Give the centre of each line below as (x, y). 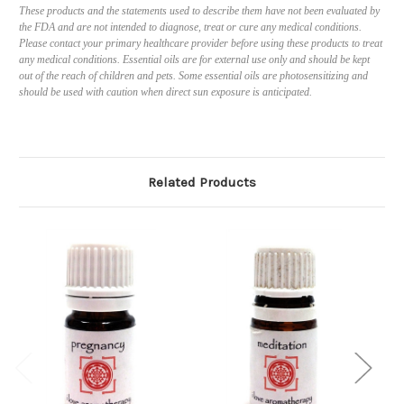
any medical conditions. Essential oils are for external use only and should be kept (194, 60)
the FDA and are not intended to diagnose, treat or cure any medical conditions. (190, 28)
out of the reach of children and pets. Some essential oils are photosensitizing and (193, 76)
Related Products (202, 183)
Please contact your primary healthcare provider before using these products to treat (201, 44)
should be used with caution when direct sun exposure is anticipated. (165, 92)
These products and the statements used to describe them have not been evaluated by (199, 11)
